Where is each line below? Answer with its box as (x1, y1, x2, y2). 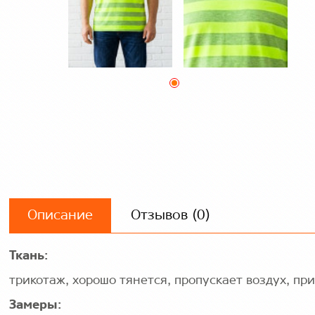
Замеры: (9, 300, 61, 311)
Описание (27, 209, 93, 222)
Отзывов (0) (131, 209, 210, 222)
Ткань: (9, 250, 48, 262)
